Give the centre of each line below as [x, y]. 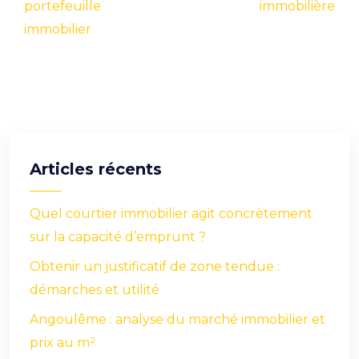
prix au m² [63, 343]
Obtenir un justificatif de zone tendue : [155, 266]
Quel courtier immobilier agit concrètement [171, 214]
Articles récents [96, 169]
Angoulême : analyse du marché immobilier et [177, 319]
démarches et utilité [95, 290]
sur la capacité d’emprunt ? [118, 237]
